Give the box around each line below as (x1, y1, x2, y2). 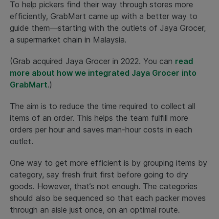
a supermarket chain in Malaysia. (10, 34, 127, 44)
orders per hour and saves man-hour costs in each (10, 124, 192, 134)
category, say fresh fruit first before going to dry (10, 169, 188, 179)
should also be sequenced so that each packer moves (10, 193, 206, 203)
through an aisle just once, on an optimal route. (10, 204, 180, 215)
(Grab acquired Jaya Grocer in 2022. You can (10, 56, 175, 66)
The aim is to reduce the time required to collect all (10, 101, 195, 111)
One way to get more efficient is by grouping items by (10, 157, 207, 168)
